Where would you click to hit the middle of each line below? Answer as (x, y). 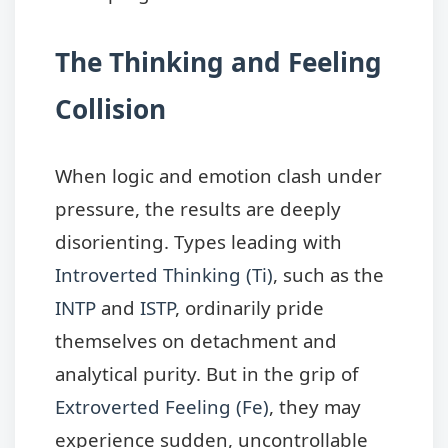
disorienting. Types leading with (198, 241)
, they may (315, 406)
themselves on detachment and (196, 340)
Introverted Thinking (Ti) (164, 274)
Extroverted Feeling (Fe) (162, 406)
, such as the (328, 274)
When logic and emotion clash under (218, 175)
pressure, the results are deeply (198, 208)
